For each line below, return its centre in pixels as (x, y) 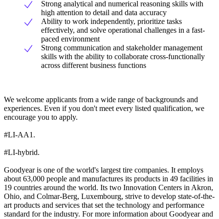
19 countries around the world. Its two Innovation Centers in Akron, (109, 188)
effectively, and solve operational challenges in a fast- (123, 30)
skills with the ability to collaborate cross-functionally (123, 57)
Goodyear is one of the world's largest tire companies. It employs (104, 170)
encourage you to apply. (41, 117)
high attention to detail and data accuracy (104, 13)
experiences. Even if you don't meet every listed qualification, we (104, 109)
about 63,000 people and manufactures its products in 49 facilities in (109, 179)
